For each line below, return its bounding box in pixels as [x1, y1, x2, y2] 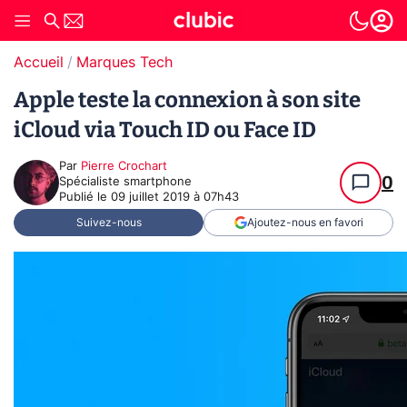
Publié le [59, 192, 111, 203]
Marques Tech [76, 55, 173, 70]
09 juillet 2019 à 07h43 [111, 192, 239, 203]
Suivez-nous [75, 217, 142, 228]
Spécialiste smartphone [59, 176, 192, 188]
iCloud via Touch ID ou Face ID [14, 117, 316, 143]
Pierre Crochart [81, 161, 167, 173]
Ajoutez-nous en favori [246, 217, 363, 228]
